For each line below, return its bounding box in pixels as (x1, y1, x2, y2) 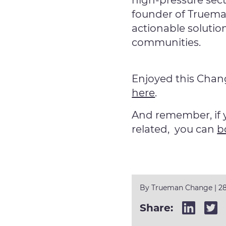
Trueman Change (151, 183, 213, 192)
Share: (140, 202, 174, 214)
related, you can (132, 123, 217, 135)
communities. (132, 36, 201, 48)
